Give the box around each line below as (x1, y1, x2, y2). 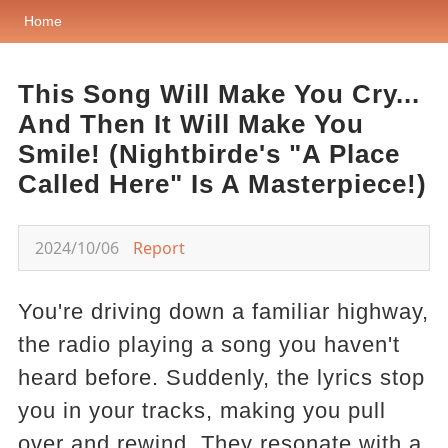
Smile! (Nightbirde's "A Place (17, 139, 400, 169)
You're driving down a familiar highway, (17, 299, 429, 324)
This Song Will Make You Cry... (17, 79, 420, 109)
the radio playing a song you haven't (17, 332, 400, 357)
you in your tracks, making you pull (17, 398, 386, 423)
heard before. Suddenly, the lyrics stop (17, 365, 425, 390)
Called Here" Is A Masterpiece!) (17, 169, 427, 199)
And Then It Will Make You (17, 109, 364, 139)
